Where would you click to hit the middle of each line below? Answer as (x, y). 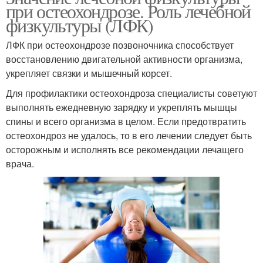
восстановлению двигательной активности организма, (124, 59)
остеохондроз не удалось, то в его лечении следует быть (129, 135)
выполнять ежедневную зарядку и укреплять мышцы (122, 107)
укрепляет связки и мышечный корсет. (89, 73)
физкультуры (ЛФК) (80, 25)
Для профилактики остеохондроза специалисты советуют (131, 93)
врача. (20, 163)
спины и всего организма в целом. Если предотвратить (126, 121)
